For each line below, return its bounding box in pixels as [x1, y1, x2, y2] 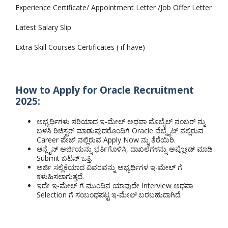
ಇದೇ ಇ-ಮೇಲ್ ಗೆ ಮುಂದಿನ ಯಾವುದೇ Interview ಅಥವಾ [37, 180, 193, 190]
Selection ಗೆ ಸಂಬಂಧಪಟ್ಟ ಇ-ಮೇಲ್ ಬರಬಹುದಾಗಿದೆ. [37, 189, 182, 199]
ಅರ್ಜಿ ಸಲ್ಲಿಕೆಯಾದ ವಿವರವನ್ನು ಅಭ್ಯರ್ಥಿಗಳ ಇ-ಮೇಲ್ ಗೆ [37, 162, 182, 172]
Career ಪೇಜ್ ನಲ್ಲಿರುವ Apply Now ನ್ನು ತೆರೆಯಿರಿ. [37, 134, 176, 145]
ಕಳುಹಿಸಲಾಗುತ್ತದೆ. [37, 171, 84, 181]
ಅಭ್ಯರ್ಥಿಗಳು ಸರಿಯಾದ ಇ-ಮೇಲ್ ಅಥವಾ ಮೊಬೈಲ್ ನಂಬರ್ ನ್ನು [37, 116, 206, 126]
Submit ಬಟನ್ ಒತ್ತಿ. [37, 153, 92, 163]
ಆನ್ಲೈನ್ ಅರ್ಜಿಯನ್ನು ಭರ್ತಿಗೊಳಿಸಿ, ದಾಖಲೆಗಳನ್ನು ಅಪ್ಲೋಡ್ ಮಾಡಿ [37, 144, 213, 154]
